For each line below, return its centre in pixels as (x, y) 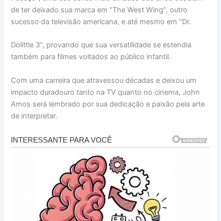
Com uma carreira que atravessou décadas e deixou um (104, 80)
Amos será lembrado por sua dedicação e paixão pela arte (108, 104)
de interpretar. (34, 116)
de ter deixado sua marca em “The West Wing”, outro (99, 10)
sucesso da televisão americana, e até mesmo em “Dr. (101, 21)
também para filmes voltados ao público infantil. (91, 57)
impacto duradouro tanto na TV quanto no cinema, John (106, 92)
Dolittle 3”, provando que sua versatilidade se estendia (101, 45)
